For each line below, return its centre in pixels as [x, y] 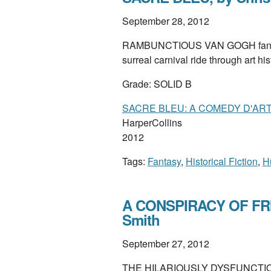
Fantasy [164, 161]
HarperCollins [152, 122]
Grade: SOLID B [157, 84]
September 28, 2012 [166, 21]
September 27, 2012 [166, 243]
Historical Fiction [222, 161]
